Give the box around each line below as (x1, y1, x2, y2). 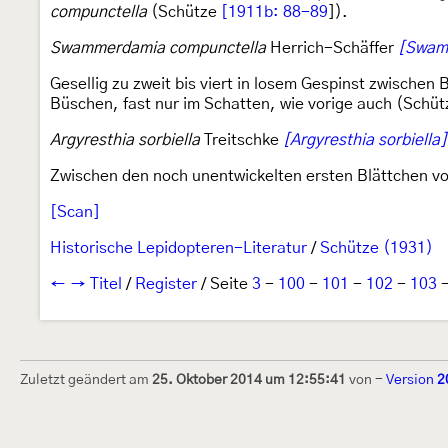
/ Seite (197, 276, 252, 292)
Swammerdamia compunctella (50, 40, 266, 56)
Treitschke (200, 132, 283, 148)
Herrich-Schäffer (266, 40, 398, 56)
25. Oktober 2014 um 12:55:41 (152, 373, 346, 387)
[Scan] (50, 204, 100, 220)
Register (135, 276, 197, 292)
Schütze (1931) (320, 240, 433, 256)
